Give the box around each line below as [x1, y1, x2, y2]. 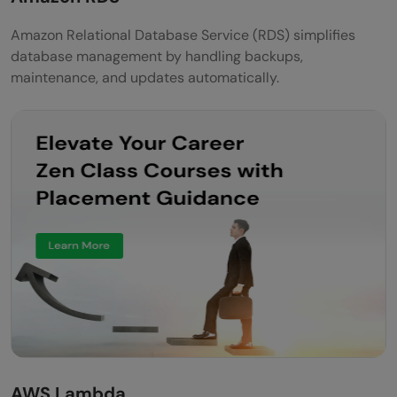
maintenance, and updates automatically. [11, 67, 279, 87]
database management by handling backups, [11, 46, 303, 66]
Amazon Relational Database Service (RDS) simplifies [11, 25, 355, 44]
